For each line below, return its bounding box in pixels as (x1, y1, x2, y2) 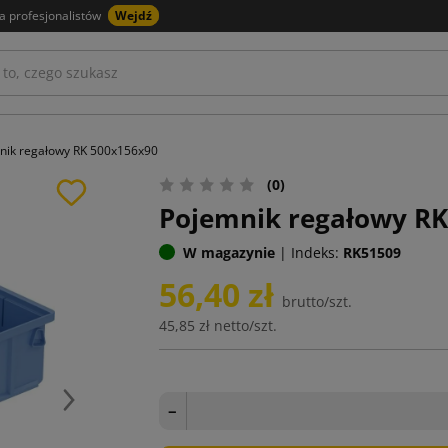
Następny (67, 399, 132, 419)
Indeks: (290, 242, 339, 262)
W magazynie (182, 242, 275, 262)
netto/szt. (213, 315, 277, 335)
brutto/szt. (281, 291, 352, 311)
